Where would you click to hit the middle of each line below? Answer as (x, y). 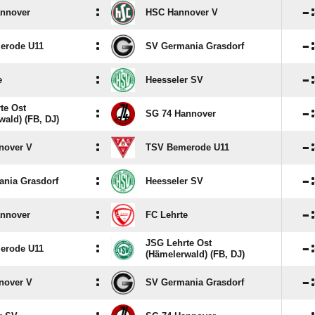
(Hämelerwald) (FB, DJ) (195, 254)
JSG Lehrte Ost (179, 243)
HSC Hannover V (182, 12)
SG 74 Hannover (181, 114)
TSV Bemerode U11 (187, 147)
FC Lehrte (167, 215)
